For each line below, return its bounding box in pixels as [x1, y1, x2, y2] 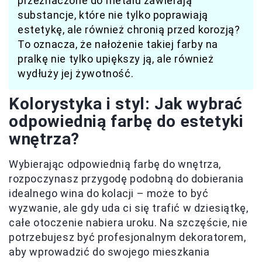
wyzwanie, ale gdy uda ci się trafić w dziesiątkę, [9, 201, 249, 214]
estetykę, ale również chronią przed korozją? [18, 23, 240, 36]
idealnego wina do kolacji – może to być [9, 187, 209, 199]
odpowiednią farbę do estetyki [9, 111, 244, 131]
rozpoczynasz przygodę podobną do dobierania [9, 172, 244, 185]
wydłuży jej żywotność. [18, 67, 134, 80]
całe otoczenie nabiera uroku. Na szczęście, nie [9, 216, 248, 229]
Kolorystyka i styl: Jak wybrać [9, 94, 243, 113]
